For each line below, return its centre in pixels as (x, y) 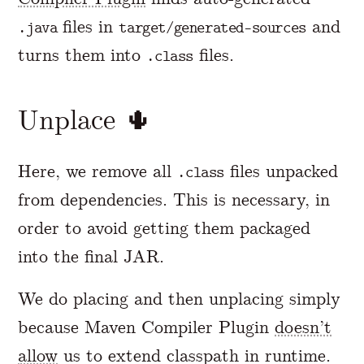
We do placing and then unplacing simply (180, 298)
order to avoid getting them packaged (165, 227)
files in (88, 27)
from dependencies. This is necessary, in (174, 199)
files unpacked (281, 171)
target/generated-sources (212, 28)
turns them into (82, 55)
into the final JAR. (91, 256)
